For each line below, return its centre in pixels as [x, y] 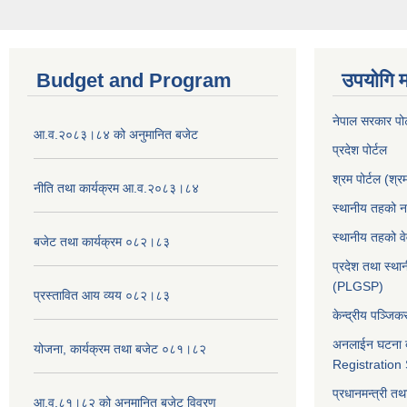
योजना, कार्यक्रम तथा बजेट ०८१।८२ [120, 349]
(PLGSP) [358, 287]
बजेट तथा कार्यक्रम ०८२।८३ [102, 242]
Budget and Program [134, 81]
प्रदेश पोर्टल [360, 150]
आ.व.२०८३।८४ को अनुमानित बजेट [116, 135]
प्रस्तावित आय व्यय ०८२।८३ [102, 296]
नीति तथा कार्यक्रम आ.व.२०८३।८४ [116, 189]
